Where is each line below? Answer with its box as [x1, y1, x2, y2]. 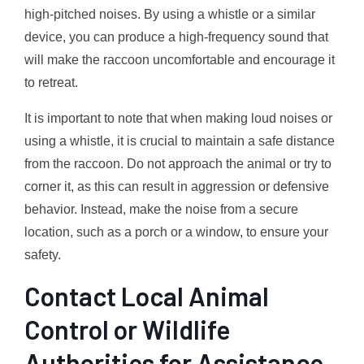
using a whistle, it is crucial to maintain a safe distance [24, 133, 335, 148]
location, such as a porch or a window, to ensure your [24, 224, 328, 239]
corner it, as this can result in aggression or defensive [24, 179, 329, 193]
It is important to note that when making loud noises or [24, 110, 332, 125]
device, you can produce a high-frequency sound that [24, 29, 328, 44]
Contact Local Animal [24, 279, 269, 311]
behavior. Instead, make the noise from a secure [24, 201, 298, 216]
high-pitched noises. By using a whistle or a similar [24, 6, 315, 21]
